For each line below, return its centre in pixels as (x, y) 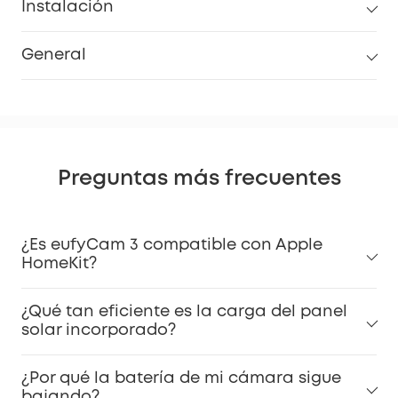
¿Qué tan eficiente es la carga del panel (184, 311)
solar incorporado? (99, 330)
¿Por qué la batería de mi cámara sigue (181, 378)
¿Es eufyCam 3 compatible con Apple (172, 245)
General (54, 55)
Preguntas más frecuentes (199, 179)
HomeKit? (59, 263)
